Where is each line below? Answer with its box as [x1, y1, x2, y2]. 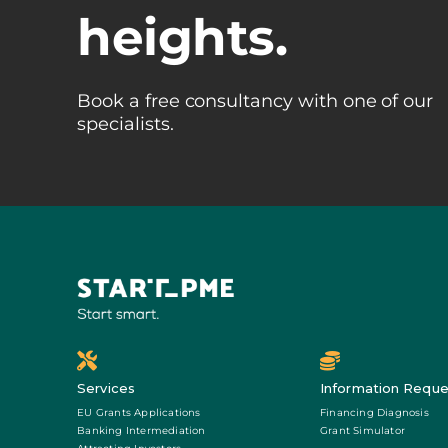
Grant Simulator [320, 423, 406, 437]
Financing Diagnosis [320, 405, 429, 419]
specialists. [77, 113, 174, 136]
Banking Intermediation [77, 423, 206, 437]
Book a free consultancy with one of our [77, 90, 434, 113]
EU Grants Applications [77, 405, 201, 419]
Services [77, 379, 135, 396]
